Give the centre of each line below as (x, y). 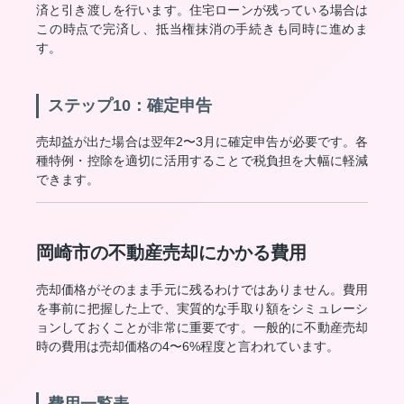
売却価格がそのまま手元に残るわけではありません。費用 (202, 289)
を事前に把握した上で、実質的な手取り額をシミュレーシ (202, 308)
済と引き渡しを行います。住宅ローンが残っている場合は (202, 10)
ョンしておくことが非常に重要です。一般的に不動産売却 (202, 327)
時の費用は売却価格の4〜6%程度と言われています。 (188, 346)
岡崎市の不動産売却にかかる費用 (171, 252)
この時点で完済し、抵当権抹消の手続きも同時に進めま (202, 29)
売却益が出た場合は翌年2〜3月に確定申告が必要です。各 (202, 142)
